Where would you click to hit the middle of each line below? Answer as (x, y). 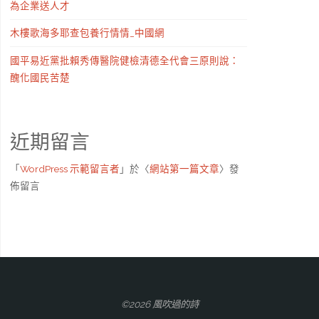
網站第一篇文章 (185, 168)
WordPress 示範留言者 (70, 168)
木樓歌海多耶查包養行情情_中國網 (88, 33)
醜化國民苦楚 (40, 77)
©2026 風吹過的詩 (159, 304)
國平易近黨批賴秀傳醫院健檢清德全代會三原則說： (125, 60)
